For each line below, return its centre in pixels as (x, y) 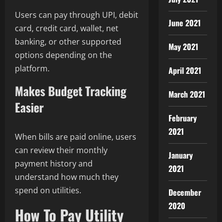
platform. (32, 69)
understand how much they (67, 177)
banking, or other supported (68, 42)
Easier (29, 107)
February (183, 118)
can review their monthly (61, 150)
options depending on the (63, 55)
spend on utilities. (48, 191)
